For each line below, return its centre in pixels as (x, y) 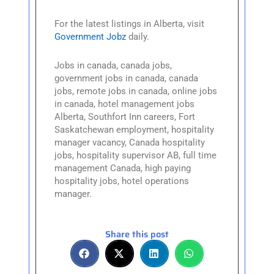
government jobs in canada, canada (127, 78)
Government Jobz (91, 37)
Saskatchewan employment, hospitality (135, 129)
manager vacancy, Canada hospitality (130, 142)
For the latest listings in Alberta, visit (130, 24)
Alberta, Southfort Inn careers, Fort (125, 117)
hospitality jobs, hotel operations (122, 181)
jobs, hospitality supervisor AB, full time (136, 155)
